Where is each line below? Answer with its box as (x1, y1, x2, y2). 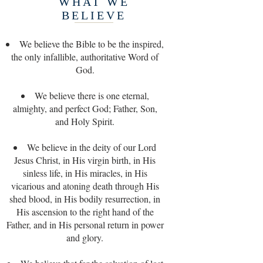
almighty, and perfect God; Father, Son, (12, 102, 157, 114)
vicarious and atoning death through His (11, 180, 159, 192)
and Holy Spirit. (55, 115, 114, 127)
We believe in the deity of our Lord (27, 141, 156, 153)
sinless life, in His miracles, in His (22, 167, 147, 179)
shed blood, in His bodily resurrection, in (9, 193, 160, 205)
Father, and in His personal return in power (6, 218, 164, 231)
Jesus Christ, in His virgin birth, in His (14, 154, 156, 166)
